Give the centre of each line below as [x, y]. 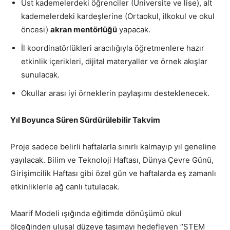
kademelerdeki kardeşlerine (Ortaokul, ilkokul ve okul [118, 16]
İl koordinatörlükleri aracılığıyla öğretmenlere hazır [113, 48]
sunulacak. [40, 74]
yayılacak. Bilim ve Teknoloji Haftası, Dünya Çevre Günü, [112, 160]
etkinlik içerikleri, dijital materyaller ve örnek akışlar [114, 61]
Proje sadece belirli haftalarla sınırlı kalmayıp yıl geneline [113, 146]
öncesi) [36, 29]
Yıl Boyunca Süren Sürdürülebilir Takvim [85, 120]
